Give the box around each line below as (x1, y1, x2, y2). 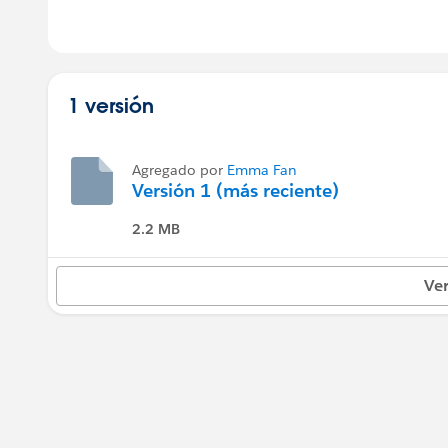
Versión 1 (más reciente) (132, 179, 339, 202)
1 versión (68, 92, 154, 118)
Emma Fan (227, 161, 297, 179)
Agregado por (132, 161, 227, 179)
